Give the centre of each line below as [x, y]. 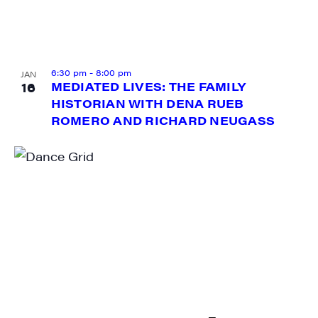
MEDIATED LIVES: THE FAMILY [148, 87]
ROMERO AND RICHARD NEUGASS [163, 121]
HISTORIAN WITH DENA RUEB [147, 104]
